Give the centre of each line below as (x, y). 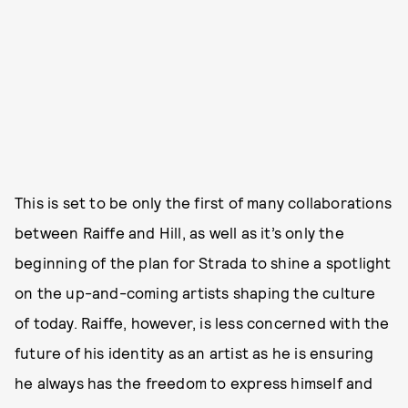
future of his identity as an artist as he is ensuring (194, 353)
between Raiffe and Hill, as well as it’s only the (179, 233)
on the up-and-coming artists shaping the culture (195, 293)
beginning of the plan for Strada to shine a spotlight (203, 263)
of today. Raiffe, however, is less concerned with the (202, 323)
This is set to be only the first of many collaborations (204, 203)
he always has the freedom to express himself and (194, 383)
